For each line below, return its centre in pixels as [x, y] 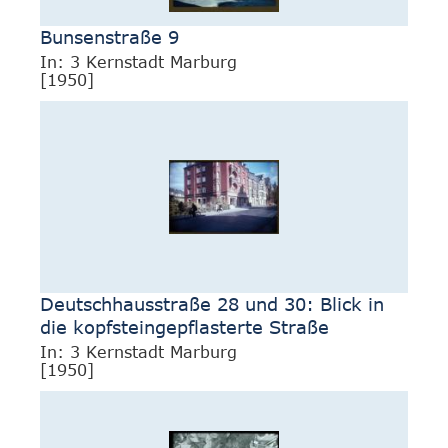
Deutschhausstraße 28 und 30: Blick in [212, 304]
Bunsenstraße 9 [109, 37]
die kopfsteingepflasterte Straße [184, 327]
